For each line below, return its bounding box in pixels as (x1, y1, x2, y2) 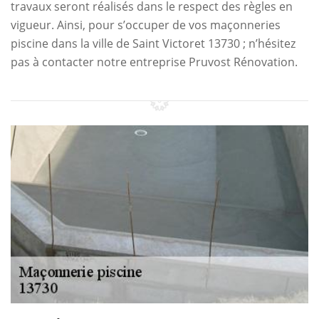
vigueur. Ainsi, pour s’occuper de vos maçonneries (11, 17, 281, 33)
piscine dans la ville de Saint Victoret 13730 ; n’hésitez (11, 36, 296, 51)
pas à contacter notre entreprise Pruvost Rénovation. (11, 54, 298, 70)
